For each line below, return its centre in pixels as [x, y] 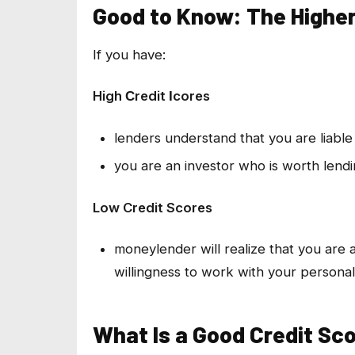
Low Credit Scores [153, 207]
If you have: [129, 54]
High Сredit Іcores [151, 96]
